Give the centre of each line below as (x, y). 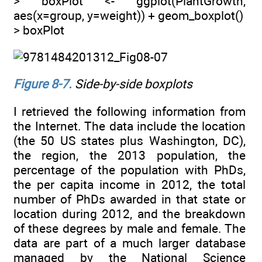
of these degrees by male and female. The (130, 228)
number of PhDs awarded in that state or (130, 199)
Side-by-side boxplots (132, 84)
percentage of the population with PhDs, (130, 170)
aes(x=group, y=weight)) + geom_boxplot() (128, 15)
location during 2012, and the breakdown (130, 213)
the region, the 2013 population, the (130, 155)
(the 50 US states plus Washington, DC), (130, 140)
